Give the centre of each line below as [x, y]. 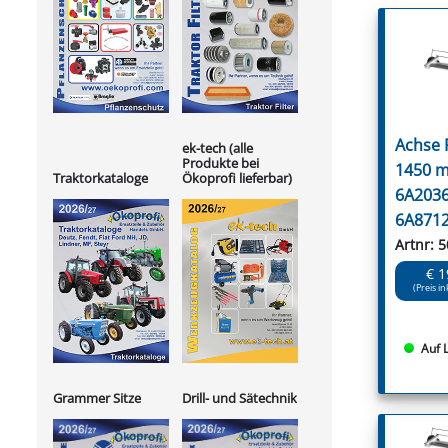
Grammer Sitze [97, 398]
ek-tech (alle [217, 147]
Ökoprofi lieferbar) [237, 177]
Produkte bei [220, 162]
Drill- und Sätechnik [239, 398]
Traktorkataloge [100, 178]
